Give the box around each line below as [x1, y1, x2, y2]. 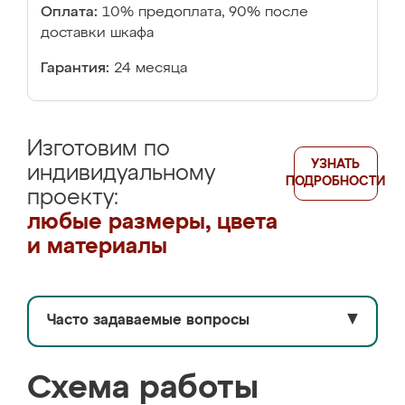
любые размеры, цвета [27, 212, 278, 233]
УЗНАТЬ [311, 158, 361, 171]
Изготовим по [27, 138, 170, 160]
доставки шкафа [41, 26, 154, 41]
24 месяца [114, 61, 187, 76]
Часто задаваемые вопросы [47, 314, 250, 328]
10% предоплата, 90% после [102, 5, 308, 20]
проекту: [27, 187, 118, 209]
